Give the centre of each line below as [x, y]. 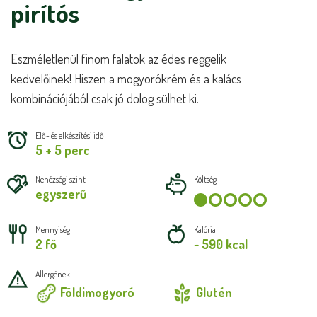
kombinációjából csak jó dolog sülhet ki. [105, 98]
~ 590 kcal [221, 244]
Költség [205, 179]
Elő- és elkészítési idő [70, 136]
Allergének [53, 274]
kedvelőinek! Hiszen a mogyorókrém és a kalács [126, 79]
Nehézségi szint [60, 179]
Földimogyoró [97, 292]
